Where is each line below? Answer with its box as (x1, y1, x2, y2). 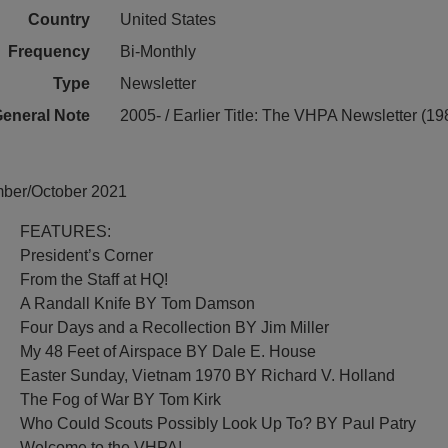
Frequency (7, 43, 90, 60)
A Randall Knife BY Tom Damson (20, 295, 256, 312)
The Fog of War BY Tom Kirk (20, 391, 222, 408)
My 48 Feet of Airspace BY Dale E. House (20, 343, 317, 360)
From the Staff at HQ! (20, 271, 169, 288)
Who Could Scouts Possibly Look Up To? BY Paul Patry (20, 415, 417, 432)
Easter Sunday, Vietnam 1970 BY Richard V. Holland (20, 367, 396, 384)
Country (27, 11, 90, 28)
